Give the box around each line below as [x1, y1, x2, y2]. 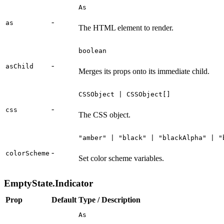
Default [51, 195, 76, 204]
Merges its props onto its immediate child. [78, 66, 209, 75]
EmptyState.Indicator [4, 177, 93, 188]
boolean [78, 46, 106, 54]
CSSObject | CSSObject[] [78, 90, 170, 98]
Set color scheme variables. [78, 153, 164, 162]
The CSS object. [78, 110, 130, 119]
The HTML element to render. [78, 23, 173, 32]
